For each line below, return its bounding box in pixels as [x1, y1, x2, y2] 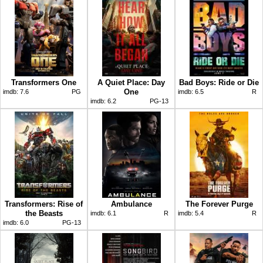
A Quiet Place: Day [97, 77, 165, 87]
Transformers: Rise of [5, 199, 83, 208]
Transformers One [11, 77, 76, 87]
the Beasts [25, 208, 63, 218]
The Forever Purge [185, 199, 253, 208]
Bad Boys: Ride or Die [179, 77, 259, 87]
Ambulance [110, 199, 152, 208]
